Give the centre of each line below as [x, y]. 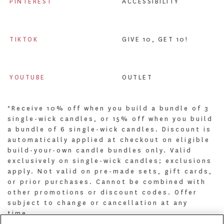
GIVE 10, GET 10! [155, 39]
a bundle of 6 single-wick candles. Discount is [109, 129]
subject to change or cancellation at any [98, 203]
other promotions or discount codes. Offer [102, 192]
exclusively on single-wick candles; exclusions [110, 161]
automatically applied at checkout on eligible [109, 140]
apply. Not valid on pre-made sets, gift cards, [110, 171]
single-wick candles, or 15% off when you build [110, 119]
